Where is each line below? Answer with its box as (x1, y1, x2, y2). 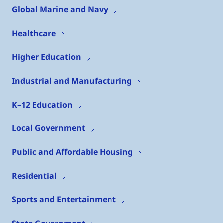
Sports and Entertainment (12, 194, 116, 205)
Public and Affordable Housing (12, 146, 133, 158)
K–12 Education (12, 99, 73, 110)
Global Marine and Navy (12, 4, 108, 15)
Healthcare (12, 27, 56, 39)
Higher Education (12, 51, 81, 63)
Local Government (12, 122, 85, 134)
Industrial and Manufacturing (12, 75, 132, 87)
